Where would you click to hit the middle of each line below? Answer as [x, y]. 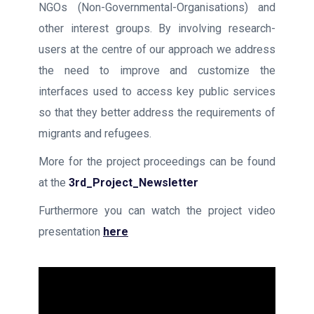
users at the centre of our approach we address [157, 49]
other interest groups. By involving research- [157, 28]
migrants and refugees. [95, 134]
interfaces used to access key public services [157, 91]
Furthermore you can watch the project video [157, 211]
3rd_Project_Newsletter [134, 183]
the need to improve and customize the [157, 70]
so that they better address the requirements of [157, 112]
